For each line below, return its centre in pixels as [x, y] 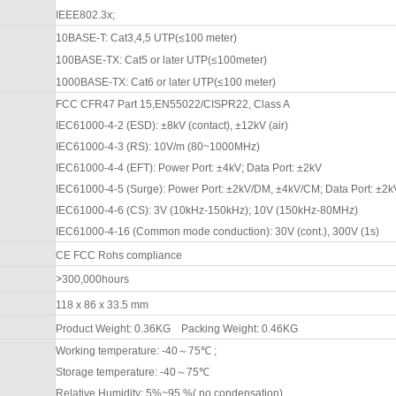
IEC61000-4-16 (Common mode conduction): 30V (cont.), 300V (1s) [217, 231]
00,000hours [98, 279]
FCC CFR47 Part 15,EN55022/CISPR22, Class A [172, 104]
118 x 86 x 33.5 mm [102, 305]
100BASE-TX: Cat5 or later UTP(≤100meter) [161, 60]
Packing [202, 328]
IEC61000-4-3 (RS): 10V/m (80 [129, 146]
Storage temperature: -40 [115, 372]
